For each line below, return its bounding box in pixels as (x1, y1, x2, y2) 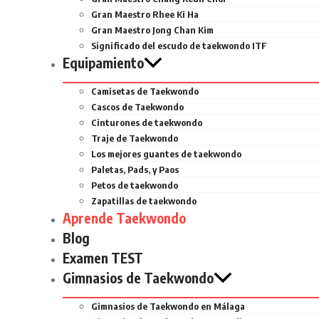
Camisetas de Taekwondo (91, 85, 199, 97)
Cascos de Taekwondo (91, 100, 184, 113)
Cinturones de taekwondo (91, 116, 202, 128)
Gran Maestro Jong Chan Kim (91, 23, 214, 36)
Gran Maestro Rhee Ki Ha (91, 8, 199, 20)
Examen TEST (63, 249, 143, 266)
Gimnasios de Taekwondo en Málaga (91, 300, 245, 312)
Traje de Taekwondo (91, 132, 178, 144)
